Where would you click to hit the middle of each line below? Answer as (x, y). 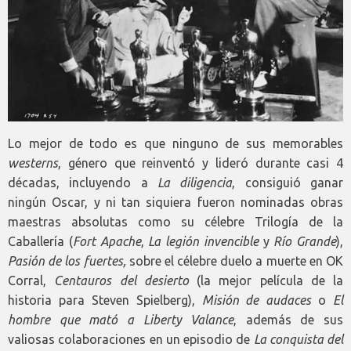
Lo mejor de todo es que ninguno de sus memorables (175, 143)
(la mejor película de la (266, 280)
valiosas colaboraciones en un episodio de (131, 339)
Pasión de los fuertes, (69, 261)
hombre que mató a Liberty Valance (121, 319)
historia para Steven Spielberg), (105, 300)
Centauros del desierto (121, 280)
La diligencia (195, 182)
